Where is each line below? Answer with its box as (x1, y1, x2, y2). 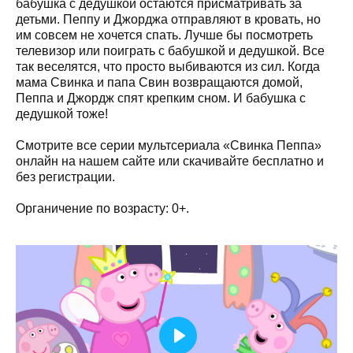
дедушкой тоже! (16, 106, 108, 121)
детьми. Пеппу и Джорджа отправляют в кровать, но (16, 12, 321, 26)
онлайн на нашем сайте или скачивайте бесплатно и (16, 154, 324, 168)
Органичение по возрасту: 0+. (16, 201, 189, 215)
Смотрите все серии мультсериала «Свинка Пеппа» (16, 138, 321, 152)
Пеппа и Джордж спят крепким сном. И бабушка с (16, 91, 306, 105)
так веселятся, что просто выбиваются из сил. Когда (16, 59, 320, 73)
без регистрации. (16, 169, 115, 184)
